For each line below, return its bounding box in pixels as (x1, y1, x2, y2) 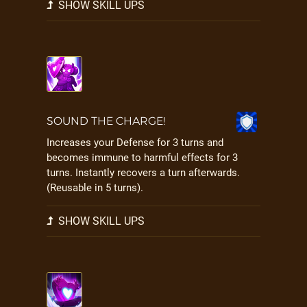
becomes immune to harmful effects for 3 (47, 151, 238, 164)
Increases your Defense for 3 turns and (47, 136, 223, 149)
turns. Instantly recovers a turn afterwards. (47, 167, 240, 179)
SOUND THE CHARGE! (47, 114, 165, 127)
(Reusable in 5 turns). (47, 182, 143, 194)
